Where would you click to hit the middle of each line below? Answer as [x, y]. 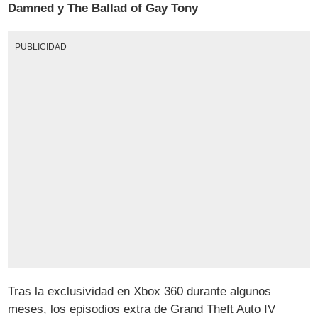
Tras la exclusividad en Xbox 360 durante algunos [140, 291]
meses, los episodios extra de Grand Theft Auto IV [142, 309]
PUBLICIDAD [40, 47]
